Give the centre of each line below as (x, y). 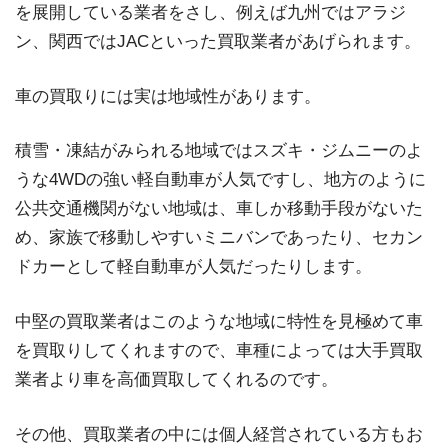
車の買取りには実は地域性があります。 (168, 96)
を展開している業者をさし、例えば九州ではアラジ (210, 12)
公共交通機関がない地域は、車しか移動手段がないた (219, 209)
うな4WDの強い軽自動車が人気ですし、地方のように (220, 180)
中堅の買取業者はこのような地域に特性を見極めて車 (219, 321)
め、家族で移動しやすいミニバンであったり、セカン (219, 238)
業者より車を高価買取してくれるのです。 (176, 379)
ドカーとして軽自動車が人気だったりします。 (193, 267)
